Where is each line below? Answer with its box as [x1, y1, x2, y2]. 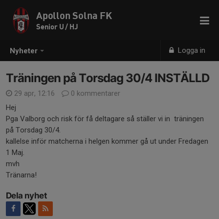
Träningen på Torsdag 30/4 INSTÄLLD [6, 71, 209, 85]
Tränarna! [6, 171, 37, 179]
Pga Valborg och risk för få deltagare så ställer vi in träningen [6, 114, 204, 123]
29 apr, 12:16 [12, 89, 57, 98]
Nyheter [10, 46, 38, 56]
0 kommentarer [69, 89, 120, 98]
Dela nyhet [6, 191, 47, 200]
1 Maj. [6, 148, 24, 157]
